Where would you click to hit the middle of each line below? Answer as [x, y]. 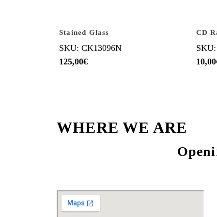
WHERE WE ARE [122, 127]
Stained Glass [84, 32]
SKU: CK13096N [90, 48]
